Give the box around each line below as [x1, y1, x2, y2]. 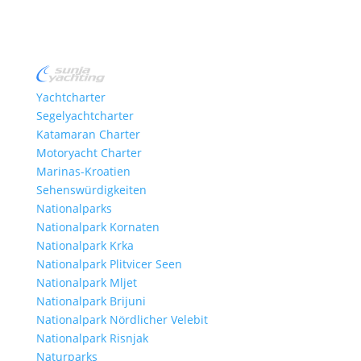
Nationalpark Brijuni [35, 293, 146, 309]
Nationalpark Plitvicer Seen [35, 256, 182, 272]
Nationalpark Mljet [35, 275, 137, 291]
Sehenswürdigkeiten [35, 182, 147, 198]
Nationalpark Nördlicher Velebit [35, 312, 208, 328]
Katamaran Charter [35, 127, 140, 143]
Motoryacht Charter [35, 145, 142, 161]
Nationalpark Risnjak [35, 330, 148, 346]
